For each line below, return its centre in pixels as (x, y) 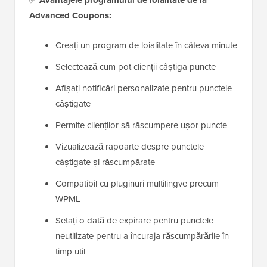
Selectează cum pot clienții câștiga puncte (136, 67)
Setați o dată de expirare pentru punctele (134, 221)
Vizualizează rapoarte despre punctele (130, 147)
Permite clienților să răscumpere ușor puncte (141, 125)
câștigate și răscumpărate (105, 162)
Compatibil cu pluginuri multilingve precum (137, 184)
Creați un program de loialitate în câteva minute (146, 45)
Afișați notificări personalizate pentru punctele (144, 88)
